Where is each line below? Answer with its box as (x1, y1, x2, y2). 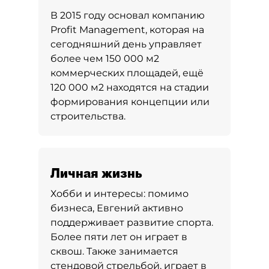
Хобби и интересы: (50, 188, 148, 199)
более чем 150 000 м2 (50, 53, 159, 64)
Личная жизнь (50, 165, 142, 181)
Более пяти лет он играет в (50, 231, 187, 243)
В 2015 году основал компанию (50, 10, 205, 21)
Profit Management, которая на (50, 24, 204, 35)
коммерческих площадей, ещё (50, 67, 204, 79)
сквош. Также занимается (50, 246, 178, 257)
